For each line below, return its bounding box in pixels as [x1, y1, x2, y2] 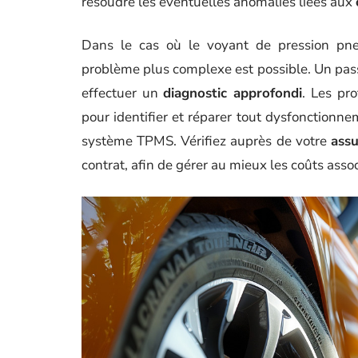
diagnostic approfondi [163, 84, 303, 102]
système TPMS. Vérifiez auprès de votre [82, 132, 331, 150]
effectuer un [82, 84, 164, 102]
